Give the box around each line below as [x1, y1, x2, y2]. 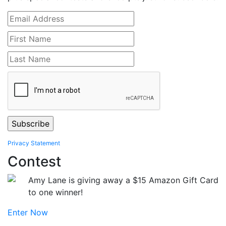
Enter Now [8, 207, 48, 218]
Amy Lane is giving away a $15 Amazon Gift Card [28, 175, 218, 186]
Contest [8, 153, 61, 171]
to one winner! [28, 187, 83, 198]
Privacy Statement [8, 139, 60, 147]
